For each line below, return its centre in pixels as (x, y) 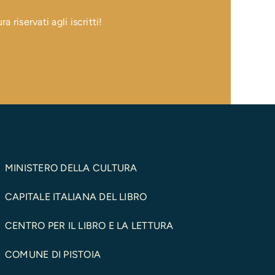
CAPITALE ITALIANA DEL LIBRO (76, 197)
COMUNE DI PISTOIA (53, 254)
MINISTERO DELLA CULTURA (71, 168)
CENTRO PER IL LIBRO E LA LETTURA (89, 226)
